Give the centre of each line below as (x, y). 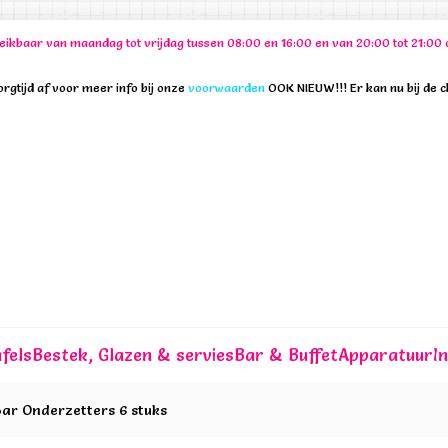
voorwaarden (226, 87)
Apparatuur (385, 354)
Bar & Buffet (286, 354)
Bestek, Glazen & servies (133, 354)
